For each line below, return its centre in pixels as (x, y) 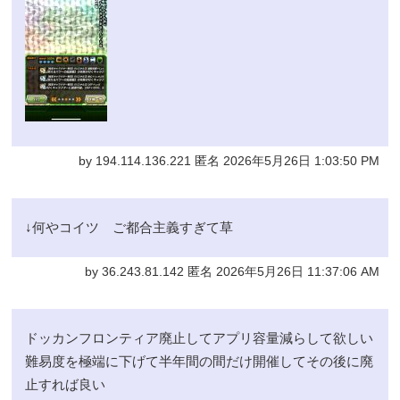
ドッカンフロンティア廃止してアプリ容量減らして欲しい (200, 337)
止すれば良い (66, 384)
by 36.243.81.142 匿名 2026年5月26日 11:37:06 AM (232, 271)
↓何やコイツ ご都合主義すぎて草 (129, 227)
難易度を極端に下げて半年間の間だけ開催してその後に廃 (200, 361)
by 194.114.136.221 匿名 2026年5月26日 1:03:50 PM (229, 161)
